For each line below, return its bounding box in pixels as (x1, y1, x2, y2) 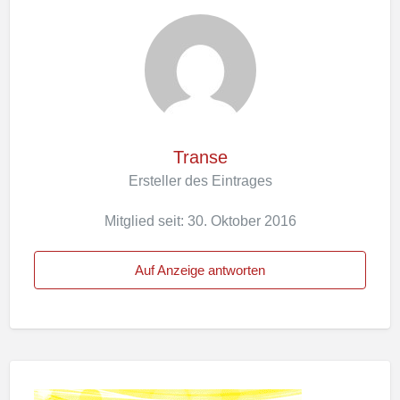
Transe (172, 147, 228, 168)
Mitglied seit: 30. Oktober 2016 (104, 212, 296, 229)
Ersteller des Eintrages (128, 172, 272, 189)
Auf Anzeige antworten (135, 262, 265, 278)
